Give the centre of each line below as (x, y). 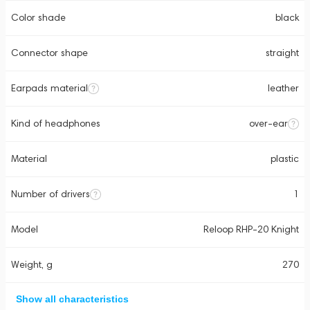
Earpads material (49, 88)
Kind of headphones (56, 124)
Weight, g (32, 265)
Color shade (38, 18)
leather (283, 88)
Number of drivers (51, 194)
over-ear (268, 124)
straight (282, 53)
